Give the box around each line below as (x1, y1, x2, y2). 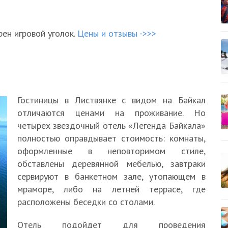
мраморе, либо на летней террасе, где (17, 183, 206, 195)
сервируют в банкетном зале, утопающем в (17, 170, 206, 182)
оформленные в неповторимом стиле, (17, 145, 206, 157)
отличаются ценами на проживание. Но (17, 107, 206, 119)
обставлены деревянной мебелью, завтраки (17, 158, 206, 169)
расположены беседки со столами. (17, 196, 155, 208)
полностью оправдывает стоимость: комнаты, (17, 132, 206, 144)
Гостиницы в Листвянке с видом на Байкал (17, 94, 206, 106)
